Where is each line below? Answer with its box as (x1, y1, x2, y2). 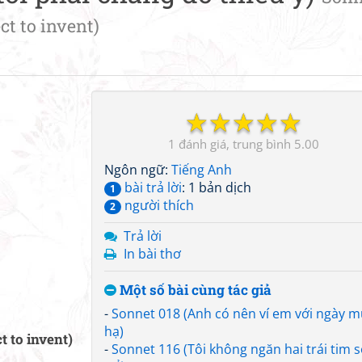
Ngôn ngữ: (104, 161, 171, 179)
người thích (121, 196, 194, 214)
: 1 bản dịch (182, 179, 251, 196)
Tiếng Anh (171, 161, 232, 179)
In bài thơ (124, 245, 181, 263)
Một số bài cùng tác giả (116, 280, 271, 299)
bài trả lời (121, 179, 182, 196)
